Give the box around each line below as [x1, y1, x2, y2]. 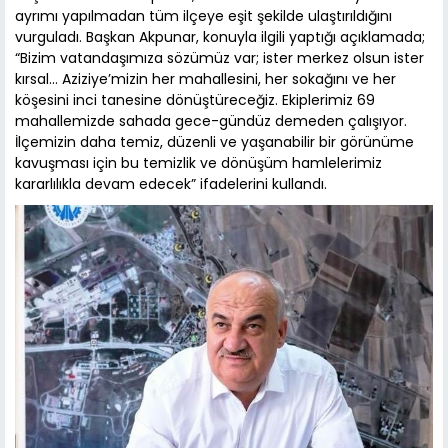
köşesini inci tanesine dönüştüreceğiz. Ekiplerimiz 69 [15, 90, 375, 111]
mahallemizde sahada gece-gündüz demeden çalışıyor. [15, 111, 407, 132]
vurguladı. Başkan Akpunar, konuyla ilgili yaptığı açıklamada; [15, 27, 425, 48]
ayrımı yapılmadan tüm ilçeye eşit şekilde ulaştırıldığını [15, 6, 392, 27]
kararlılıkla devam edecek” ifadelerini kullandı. [15, 174, 327, 195]
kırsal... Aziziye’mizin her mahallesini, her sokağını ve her [15, 69, 396, 90]
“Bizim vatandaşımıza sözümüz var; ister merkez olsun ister [15, 48, 424, 69]
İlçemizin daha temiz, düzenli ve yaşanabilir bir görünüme [15, 132, 414, 153]
